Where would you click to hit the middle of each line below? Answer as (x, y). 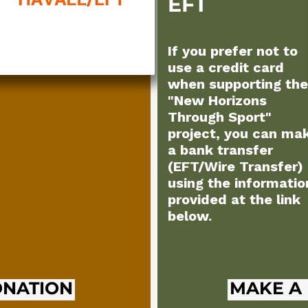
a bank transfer (220, 150)
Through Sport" (220, 117)
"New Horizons (217, 100)
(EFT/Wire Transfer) (235, 166)
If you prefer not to (233, 51)
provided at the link (234, 199)
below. (190, 216)
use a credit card (226, 67)
